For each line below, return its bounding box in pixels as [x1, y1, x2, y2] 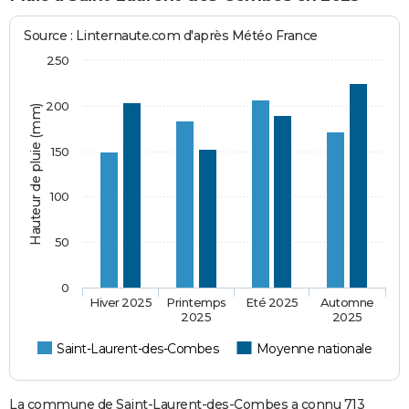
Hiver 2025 [89, 294, 152, 309]
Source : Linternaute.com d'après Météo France [24, 26, 318, 44]
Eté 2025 [245, 294, 299, 309]
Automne [320, 294, 375, 309]
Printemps [166, 294, 227, 309]
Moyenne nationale [256, 340, 372, 357]
